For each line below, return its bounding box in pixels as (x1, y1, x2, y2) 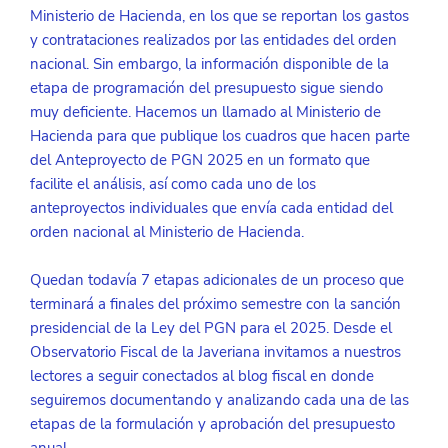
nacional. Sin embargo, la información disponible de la (29, 54, 393, 75)
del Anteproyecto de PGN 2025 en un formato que (29, 150, 374, 171)
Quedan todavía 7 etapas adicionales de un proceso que (29, 270, 408, 291)
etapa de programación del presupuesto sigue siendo (29, 78, 387, 99)
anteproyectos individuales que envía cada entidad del (29, 198, 397, 219)
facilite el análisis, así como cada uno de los (29, 174, 320, 195)
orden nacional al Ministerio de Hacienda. (29, 222, 308, 243)
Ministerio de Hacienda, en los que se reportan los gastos (29, 6, 413, 27)
